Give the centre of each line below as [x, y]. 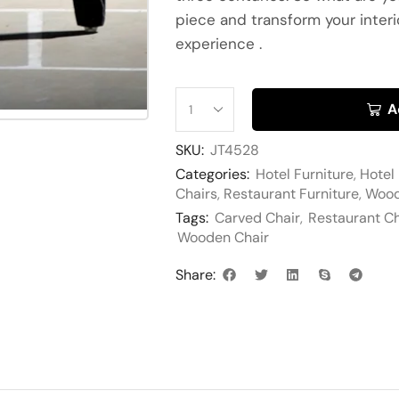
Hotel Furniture [305, 175]
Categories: [212, 175]
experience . [219, 44]
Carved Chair [257, 218]
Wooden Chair [223, 238]
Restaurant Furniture [291, 194]
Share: [195, 275]
